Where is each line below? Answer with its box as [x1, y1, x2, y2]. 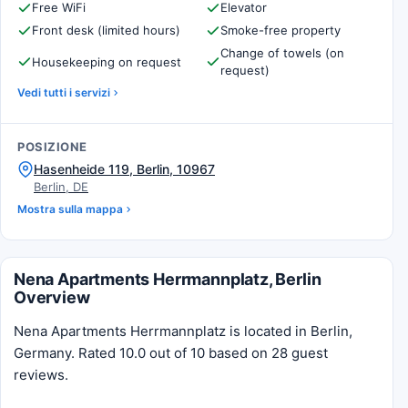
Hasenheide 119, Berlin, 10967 [34, 161, 215, 177]
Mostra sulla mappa [17, 202, 123, 216]
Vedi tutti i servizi [17, 86, 110, 99]
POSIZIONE [17, 139, 87, 154]
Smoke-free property [220, 23, 341, 37]
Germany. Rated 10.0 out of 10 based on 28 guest [14, 344, 328, 362]
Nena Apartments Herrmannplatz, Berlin [14, 270, 321, 289]
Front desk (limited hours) [32, 23, 180, 37]
